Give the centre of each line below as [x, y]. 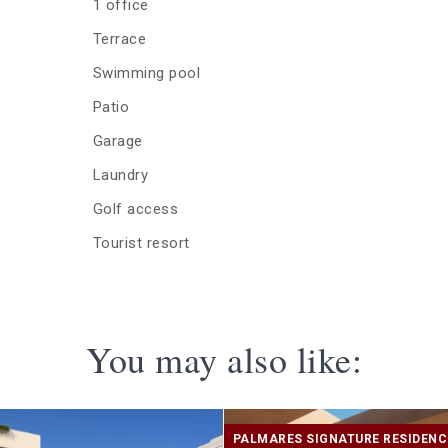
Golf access [135, 209]
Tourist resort [141, 243]
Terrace [119, 39]
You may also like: [224, 359]
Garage [117, 141]
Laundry [120, 175]
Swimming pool [146, 73]
